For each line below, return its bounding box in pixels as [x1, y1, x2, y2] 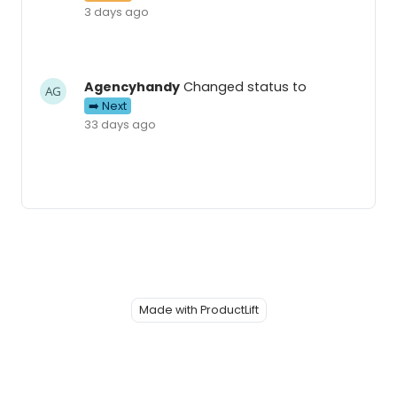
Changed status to [180, 77, 307, 96]
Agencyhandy [84, 77, 180, 96]
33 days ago [84, 115, 156, 133]
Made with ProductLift [138, 301, 259, 317]
